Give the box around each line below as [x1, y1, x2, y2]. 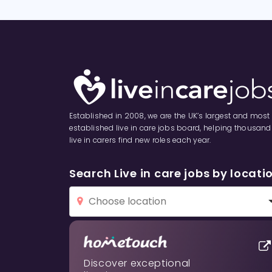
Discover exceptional [84, 256, 191, 271]
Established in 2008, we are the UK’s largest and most [69, 110, 270, 121]
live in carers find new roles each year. [69, 135, 211, 145]
